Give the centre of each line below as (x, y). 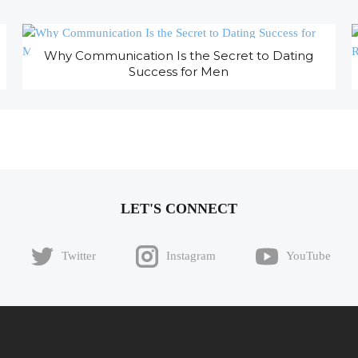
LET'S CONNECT (179, 208)
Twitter (78, 256)
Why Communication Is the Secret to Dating (179, 56)
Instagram (191, 256)
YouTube (308, 256)
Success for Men (179, 72)
